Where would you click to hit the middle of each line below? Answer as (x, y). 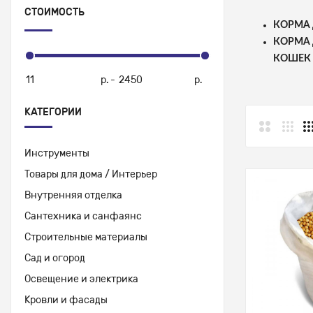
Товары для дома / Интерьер (91, 174)
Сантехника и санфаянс (83, 216)
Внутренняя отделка (73, 195)
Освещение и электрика (81, 279)
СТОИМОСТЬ (54, 12)
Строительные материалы (86, 237)
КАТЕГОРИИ (53, 112)
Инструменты (57, 153)
